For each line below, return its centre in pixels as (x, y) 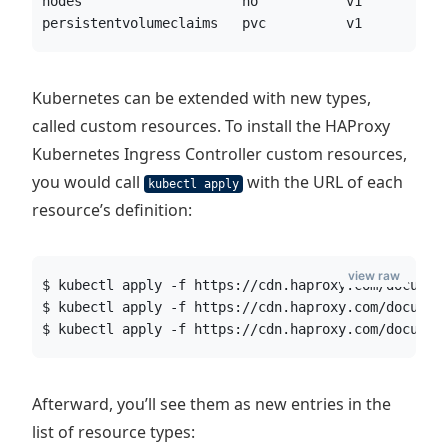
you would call (88, 182)
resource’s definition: (112, 210)
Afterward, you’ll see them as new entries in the (211, 404)
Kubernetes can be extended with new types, (201, 98)
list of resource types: (113, 432)
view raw (374, 275)
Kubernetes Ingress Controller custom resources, (219, 154)
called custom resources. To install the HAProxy (211, 126)
